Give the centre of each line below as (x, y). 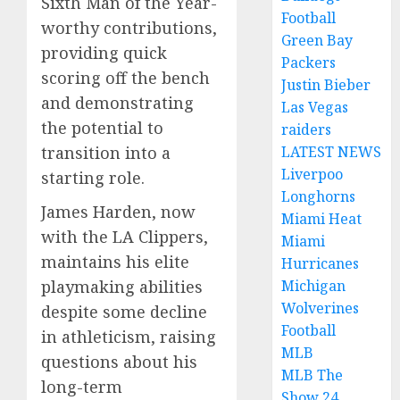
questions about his (119, 362)
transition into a (106, 153)
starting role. (93, 178)
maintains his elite (115, 262)
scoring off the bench (125, 78)
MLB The (312, 375)
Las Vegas (315, 107)
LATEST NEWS (332, 152)
